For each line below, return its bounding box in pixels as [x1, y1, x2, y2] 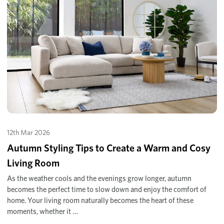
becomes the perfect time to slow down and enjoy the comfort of [7, 184, 206, 194]
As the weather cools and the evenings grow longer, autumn [7, 173, 191, 183]
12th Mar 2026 [7, 128, 50, 136]
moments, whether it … [7, 206, 78, 216]
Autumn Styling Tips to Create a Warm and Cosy [7, 141, 210, 154]
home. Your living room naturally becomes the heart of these [7, 195, 193, 205]
